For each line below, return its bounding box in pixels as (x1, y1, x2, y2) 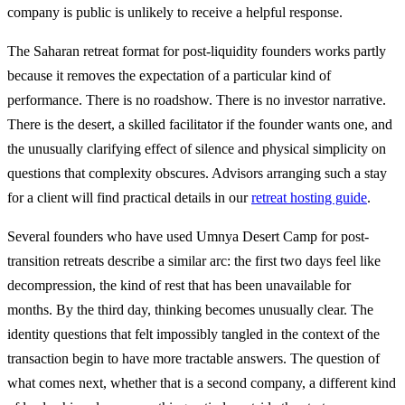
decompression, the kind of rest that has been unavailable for (7, 278, 351, 294)
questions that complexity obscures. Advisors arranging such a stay (7, 165, 387, 182)
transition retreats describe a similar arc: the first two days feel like (7, 253, 381, 269)
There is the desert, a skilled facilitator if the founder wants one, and (7, 117, 392, 133)
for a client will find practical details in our (7, 190, 251, 206)
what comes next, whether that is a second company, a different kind (7, 375, 396, 391)
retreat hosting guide (251, 190, 367, 206)
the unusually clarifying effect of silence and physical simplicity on (7, 141, 386, 157)
